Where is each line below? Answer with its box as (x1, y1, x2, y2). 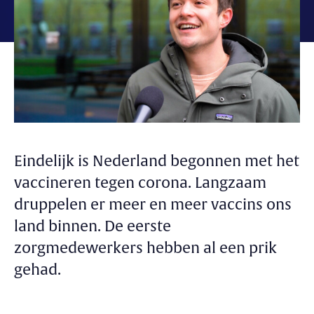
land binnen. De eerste (14, 217, 171, 236)
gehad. (14, 260, 61, 280)
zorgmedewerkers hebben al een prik (14, 238, 277, 258)
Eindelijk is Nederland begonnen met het (14, 151, 299, 171)
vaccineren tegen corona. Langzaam (14, 173, 266, 193)
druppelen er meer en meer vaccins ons (14, 195, 292, 214)
